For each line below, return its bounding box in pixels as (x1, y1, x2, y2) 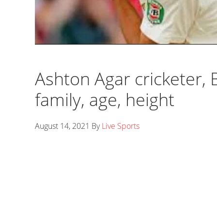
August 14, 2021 (35, 121, 90, 131)
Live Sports (102, 121, 139, 131)
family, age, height (35, 88, 174, 111)
